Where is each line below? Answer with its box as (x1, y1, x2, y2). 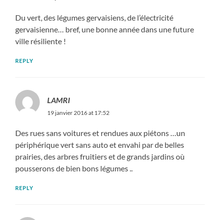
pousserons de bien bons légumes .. (15, 164, 133, 173)
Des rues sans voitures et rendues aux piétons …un (15, 128, 186, 138)
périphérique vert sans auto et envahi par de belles (15, 140, 185, 150)
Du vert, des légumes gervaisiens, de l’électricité (15, 13, 174, 23)
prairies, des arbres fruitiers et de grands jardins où (15, 152, 185, 162)
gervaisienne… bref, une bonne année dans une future (15, 25, 194, 34)
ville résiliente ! (15, 36, 66, 46)
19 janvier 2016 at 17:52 (47, 109, 110, 117)
